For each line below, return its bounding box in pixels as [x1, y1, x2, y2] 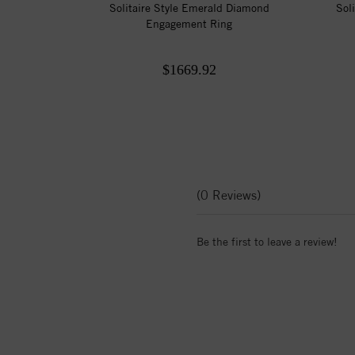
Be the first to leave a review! [197, 235, 338, 248]
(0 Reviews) [197, 187, 261, 203]
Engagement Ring [146, 17, 233, 30]
